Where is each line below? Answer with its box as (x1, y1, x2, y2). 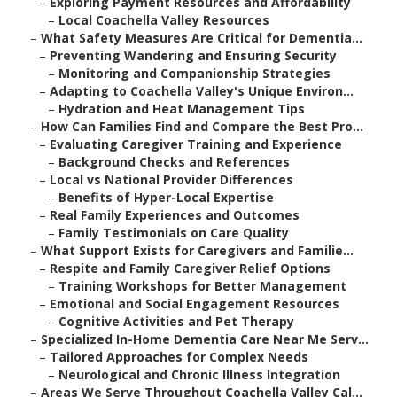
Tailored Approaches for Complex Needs (50, 348, 308, 366)
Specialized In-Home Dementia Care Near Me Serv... (41, 331, 369, 348)
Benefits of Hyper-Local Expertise (58, 189, 274, 206)
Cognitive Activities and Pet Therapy (58, 313, 294, 331)
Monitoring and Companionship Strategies (58, 65, 331, 82)
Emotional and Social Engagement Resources (50, 295, 339, 313)
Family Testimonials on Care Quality (58, 224, 289, 242)
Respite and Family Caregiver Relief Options (50, 260, 331, 277)
